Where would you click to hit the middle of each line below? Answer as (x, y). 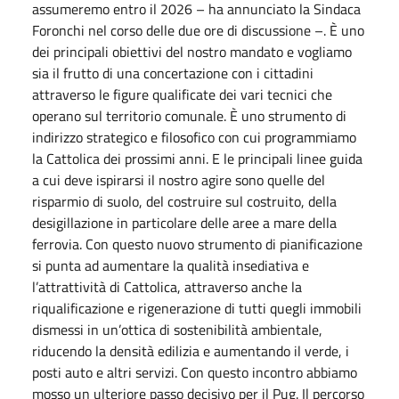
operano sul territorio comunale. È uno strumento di (189, 115)
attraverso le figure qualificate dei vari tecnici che (182, 94)
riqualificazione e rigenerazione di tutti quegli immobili (197, 308)
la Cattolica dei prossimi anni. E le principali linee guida (197, 158)
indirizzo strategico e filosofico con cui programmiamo (194, 137)
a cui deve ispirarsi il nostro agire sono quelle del (179, 179)
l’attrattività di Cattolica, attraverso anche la (167, 286)
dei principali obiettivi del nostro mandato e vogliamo (192, 51)
